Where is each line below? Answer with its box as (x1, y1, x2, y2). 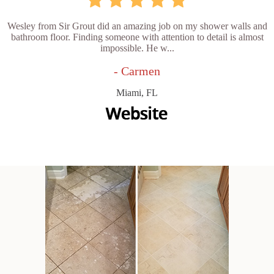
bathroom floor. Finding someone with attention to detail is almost (10, 32, 264, 43)
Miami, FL (116, 87, 158, 98)
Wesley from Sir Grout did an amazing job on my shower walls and (7, 21, 267, 32)
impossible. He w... (100, 43, 174, 54)
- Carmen (114, 64, 160, 78)
